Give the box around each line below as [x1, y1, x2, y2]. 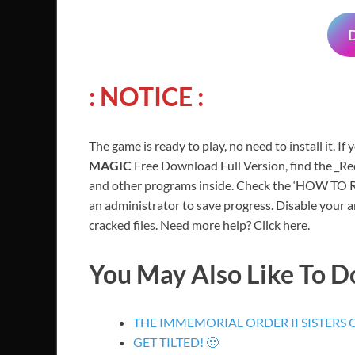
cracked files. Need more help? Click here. [89, 216, 310, 232]
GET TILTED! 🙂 [133, 334, 219, 350]
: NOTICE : [89, 80, 204, 112]
